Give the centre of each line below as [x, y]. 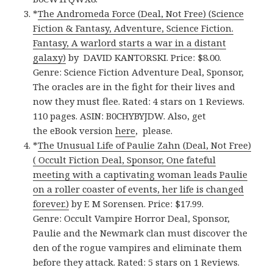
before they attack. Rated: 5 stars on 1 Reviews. [136, 262]
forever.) [51, 203]
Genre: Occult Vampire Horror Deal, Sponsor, [132, 218]
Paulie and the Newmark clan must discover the [140, 232]
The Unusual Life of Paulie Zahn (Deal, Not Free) [145, 145]
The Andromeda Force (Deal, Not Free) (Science [141, 13]
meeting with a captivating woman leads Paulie [140, 174]
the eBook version [74, 130]
